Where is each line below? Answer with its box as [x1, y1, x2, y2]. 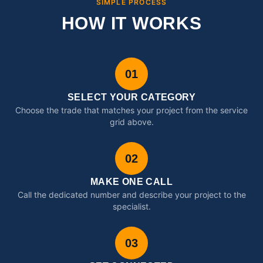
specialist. [112, 201, 151, 211]
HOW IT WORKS [61, 14, 202, 33]
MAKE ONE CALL [90, 177, 173, 187]
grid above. [109, 117, 154, 127]
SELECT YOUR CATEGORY [68, 92, 195, 102]
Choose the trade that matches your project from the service [15, 105, 248, 115]
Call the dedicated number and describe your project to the [17, 190, 246, 200]
